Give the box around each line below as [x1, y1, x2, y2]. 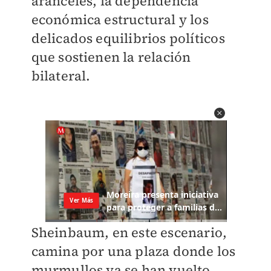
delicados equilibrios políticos [31, 29, 225, 47]
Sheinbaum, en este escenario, [31, 223, 227, 242]
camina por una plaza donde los [31, 242, 236, 261]
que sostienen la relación [31, 48, 191, 66]
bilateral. [31, 67, 91, 85]
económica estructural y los [31, 10, 209, 28]
